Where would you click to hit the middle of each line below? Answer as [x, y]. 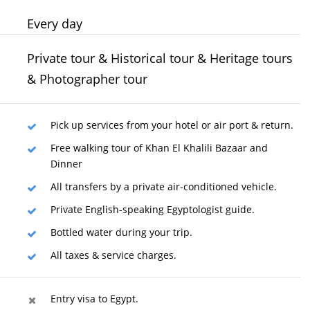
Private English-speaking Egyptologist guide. [153, 209]
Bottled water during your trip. [121, 232]
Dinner [66, 164]
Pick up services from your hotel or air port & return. [172, 125]
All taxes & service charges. [113, 255]
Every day [55, 24]
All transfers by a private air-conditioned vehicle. [164, 186]
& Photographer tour [87, 79]
